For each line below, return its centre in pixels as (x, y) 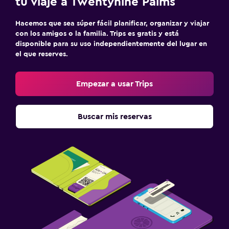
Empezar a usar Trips (114, 84)
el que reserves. (42, 54)
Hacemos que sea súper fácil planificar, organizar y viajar (112, 23)
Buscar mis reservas (114, 116)
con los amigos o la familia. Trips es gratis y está (97, 33)
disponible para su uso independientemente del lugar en (111, 44)
